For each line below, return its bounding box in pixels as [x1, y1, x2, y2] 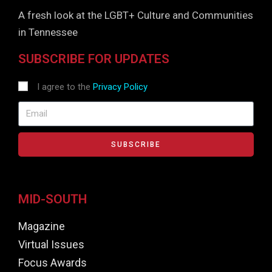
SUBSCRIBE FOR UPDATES [18, 52, 169, 67]
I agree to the [37, 81, 93, 93]
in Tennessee [18, 26, 78, 39]
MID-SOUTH [18, 192, 87, 207]
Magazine [18, 220, 65, 233]
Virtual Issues [18, 238, 84, 251]
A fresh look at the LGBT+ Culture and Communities [18, 9, 253, 22]
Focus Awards [18, 256, 87, 270]
